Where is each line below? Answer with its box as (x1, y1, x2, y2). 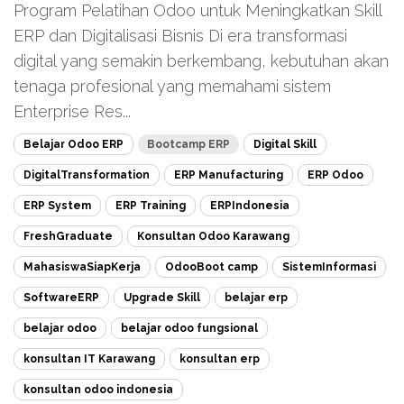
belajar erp (225, 290, 288, 304)
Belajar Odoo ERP (23, 137, 124, 151)
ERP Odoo (308, 168, 363, 181)
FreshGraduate (23, 229, 113, 243)
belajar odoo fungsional (121, 321, 258, 335)
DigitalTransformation (23, 168, 150, 181)
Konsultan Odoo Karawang (137, 229, 289, 243)
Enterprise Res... (14, 101, 131, 121)
